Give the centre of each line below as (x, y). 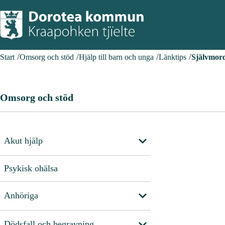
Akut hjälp (23, 141)
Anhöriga (21, 196)
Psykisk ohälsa (31, 168)
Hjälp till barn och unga (116, 57)
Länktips (173, 57)
